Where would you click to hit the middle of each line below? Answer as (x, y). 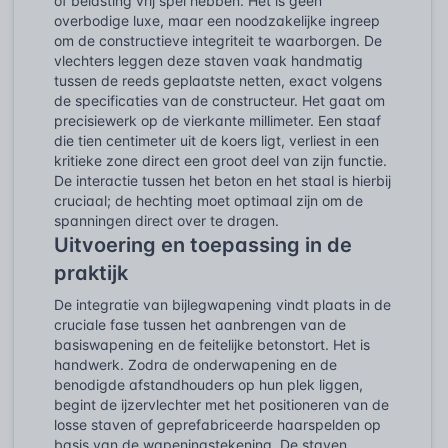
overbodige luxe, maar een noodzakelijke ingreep (217, 20)
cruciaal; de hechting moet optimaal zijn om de (208, 200)
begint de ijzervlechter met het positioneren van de (221, 404)
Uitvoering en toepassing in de (203, 244)
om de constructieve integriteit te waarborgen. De (218, 40)
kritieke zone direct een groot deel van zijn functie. (220, 160)
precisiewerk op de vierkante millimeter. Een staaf (217, 120)
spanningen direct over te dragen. (166, 220)
